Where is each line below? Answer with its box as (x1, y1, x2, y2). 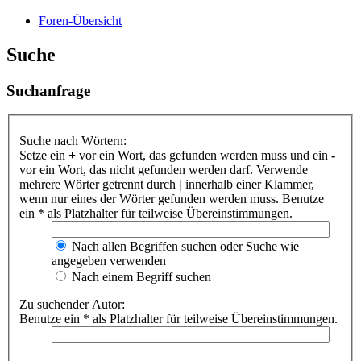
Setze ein (19, 148, 68, 162)
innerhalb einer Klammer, (182, 177, 314, 191)
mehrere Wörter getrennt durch (19, 177, 179, 191)
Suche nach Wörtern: (19, 134, 127, 147)
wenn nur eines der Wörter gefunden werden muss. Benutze (19, 192, 324, 205)
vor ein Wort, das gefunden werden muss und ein (76, 148, 331, 162)
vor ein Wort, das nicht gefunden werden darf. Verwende (19, 163, 308, 176)
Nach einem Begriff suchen (68, 270, 211, 284)
